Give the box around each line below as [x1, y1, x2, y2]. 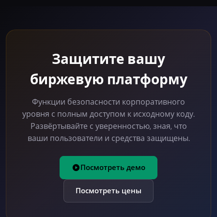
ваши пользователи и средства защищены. [27, 133, 190, 143]
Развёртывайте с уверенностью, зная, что [30, 121, 187, 131]
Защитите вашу [52, 50, 165, 68]
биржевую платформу [30, 71, 187, 88]
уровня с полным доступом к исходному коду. [22, 108, 195, 119]
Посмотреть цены [76, 186, 141, 196]
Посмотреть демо [80, 162, 145, 172]
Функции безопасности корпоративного [32, 96, 185, 107]
